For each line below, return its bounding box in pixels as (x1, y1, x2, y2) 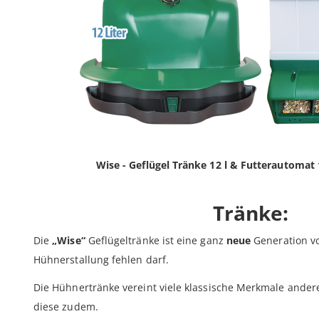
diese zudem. (33, 299, 98, 313)
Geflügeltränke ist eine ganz (85, 233, 226, 247)
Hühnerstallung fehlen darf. (33, 252, 169, 266)
